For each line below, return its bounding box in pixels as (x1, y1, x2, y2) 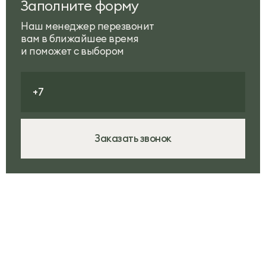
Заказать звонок (94, 132, 172, 145)
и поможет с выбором (21, 45, 124, 58)
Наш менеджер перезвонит (21, 20, 154, 33)
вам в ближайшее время (21, 32, 139, 45)
